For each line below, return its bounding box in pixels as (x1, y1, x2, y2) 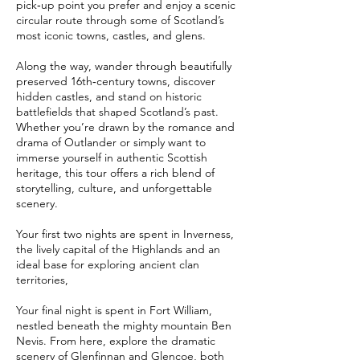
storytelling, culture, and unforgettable (16, 180, 212, 195)
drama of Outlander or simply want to (16, 134, 206, 149)
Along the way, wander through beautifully (16, 58, 231, 73)
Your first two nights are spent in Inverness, (16, 226, 234, 241)
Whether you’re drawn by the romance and (16, 119, 235, 134)
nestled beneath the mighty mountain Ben (16, 317, 231, 333)
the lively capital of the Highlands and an (16, 241, 220, 256)
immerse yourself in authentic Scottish (16, 149, 207, 165)
